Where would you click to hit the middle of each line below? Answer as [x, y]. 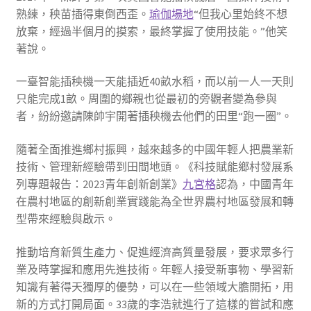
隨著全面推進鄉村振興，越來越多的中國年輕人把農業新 [154, 150]
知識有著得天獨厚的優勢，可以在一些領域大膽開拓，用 [154, 286]
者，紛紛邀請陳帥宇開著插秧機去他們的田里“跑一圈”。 [154, 116]
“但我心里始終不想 [240, 14]
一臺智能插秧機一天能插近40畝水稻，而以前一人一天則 [154, 82]
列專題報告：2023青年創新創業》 [99, 184]
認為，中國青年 [254, 184]
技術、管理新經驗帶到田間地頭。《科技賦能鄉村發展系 [154, 167]
